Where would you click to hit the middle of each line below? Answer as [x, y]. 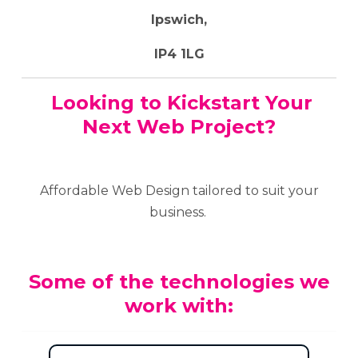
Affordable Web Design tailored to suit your [179, 190]
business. [179, 212]
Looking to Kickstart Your [179, 102]
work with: [179, 305]
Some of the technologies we [179, 281]
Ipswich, [179, 19]
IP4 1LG [179, 54]
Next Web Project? [179, 126]
